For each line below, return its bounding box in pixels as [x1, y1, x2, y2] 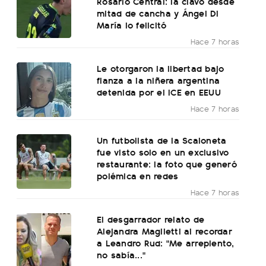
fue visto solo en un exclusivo [97, 145, 229, 159]
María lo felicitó [97, 18, 167, 32]
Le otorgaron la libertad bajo [97, 61, 224, 75]
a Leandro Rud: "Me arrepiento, [97, 236, 235, 250]
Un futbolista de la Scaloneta [97, 133, 227, 147]
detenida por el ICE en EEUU [97, 85, 221, 99]
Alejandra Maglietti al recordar [97, 224, 232, 238]
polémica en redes [97, 169, 179, 183]
